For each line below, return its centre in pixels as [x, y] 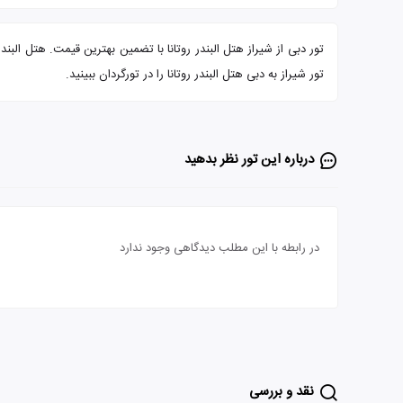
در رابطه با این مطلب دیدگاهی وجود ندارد [219, 248]
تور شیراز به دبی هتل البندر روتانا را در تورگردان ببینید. [195, 75]
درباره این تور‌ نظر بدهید [249, 160]
